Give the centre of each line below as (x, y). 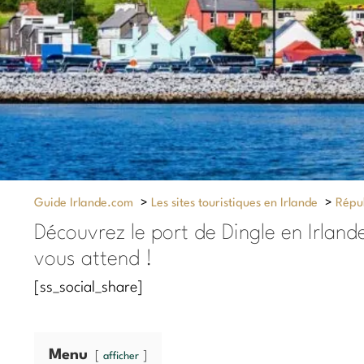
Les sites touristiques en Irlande (234, 203)
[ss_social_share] (89, 287)
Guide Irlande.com (84, 203)
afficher (121, 356)
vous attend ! (93, 259)
